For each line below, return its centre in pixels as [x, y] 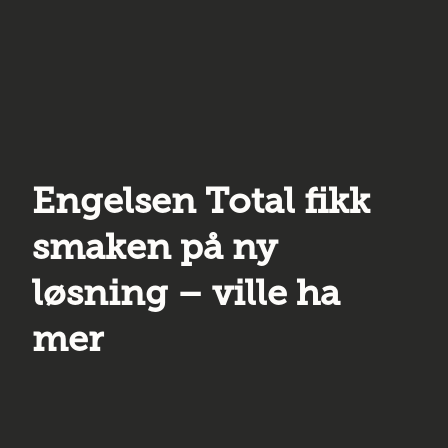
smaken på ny [154, 246]
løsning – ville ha [186, 292]
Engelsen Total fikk [201, 200]
